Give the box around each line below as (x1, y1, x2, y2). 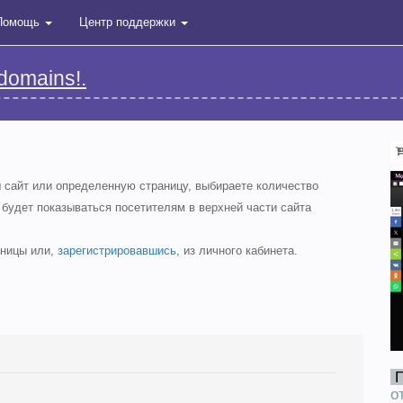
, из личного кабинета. (176, 244, 298, 257)
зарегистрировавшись (58, 244, 176, 257)
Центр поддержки (79, 15, 179, 29)
